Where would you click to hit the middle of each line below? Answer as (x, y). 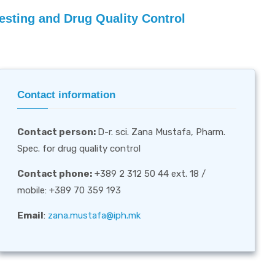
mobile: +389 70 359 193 (69, 190)
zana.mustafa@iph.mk (95, 215)
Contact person (56, 132)
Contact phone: (55, 173)
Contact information (67, 95)
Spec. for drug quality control (79, 148)
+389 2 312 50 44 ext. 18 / (149, 173)
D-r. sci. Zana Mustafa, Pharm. (162, 132)
